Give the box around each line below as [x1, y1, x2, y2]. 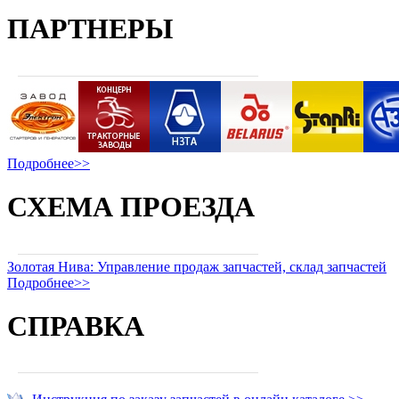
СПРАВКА [7, 310, 144, 342]
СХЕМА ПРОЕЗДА [7, 191, 255, 224]
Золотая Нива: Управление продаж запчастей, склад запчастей [7, 258, 387, 274]
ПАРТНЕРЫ [7, 12, 173, 45]
